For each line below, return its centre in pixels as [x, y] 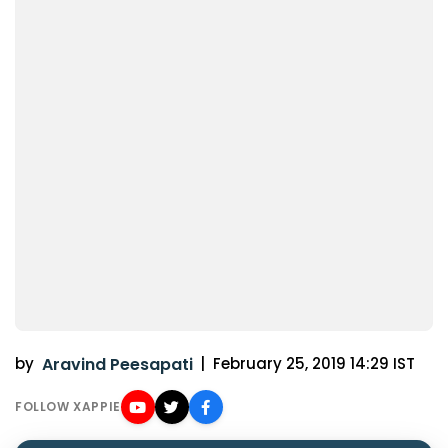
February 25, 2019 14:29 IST [313, 364]
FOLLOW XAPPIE [68, 407]
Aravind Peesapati [117, 365]
